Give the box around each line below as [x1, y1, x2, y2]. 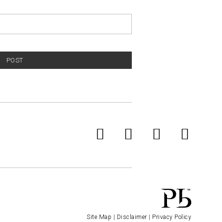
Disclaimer [116, 214, 147, 221]
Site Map [87, 214, 111, 221]
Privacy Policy [152, 214, 191, 221]
